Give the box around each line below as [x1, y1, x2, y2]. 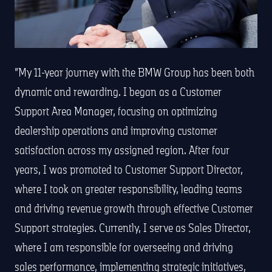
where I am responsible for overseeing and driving [15, 239, 233, 254]
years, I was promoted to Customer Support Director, [15, 161, 243, 177]
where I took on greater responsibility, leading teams [15, 181, 242, 196]
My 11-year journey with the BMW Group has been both [18, 64, 254, 80]
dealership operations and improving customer [15, 123, 217, 138]
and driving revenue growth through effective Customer [15, 200, 253, 216]
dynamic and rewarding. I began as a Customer [15, 84, 222, 99]
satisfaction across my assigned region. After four [15, 142, 229, 157]
